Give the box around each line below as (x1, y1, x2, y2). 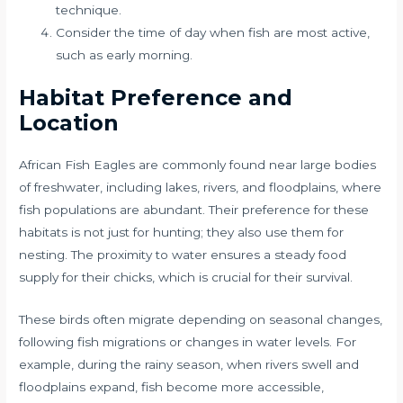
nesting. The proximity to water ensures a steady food (19, 246, 347, 262)
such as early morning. (56, 48, 193, 63)
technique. (56, 3, 122, 18)
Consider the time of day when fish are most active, (56, 25, 371, 40)
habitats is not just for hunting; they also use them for (19, 224, 345, 239)
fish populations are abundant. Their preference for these (19, 201, 370, 217)
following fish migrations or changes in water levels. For (19, 334, 357, 349)
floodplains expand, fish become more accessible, (19, 379, 325, 394)
